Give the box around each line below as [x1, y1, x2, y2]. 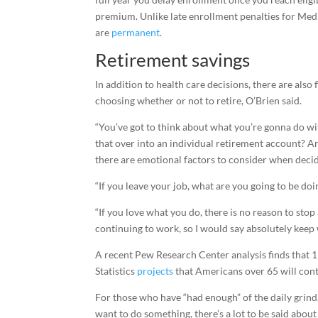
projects [137, 265, 174, 277]
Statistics [95, 265, 138, 277]
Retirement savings [95, 48, 251, 71]
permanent [111, 26, 160, 38]
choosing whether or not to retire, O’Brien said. [95, 94, 302, 106]
